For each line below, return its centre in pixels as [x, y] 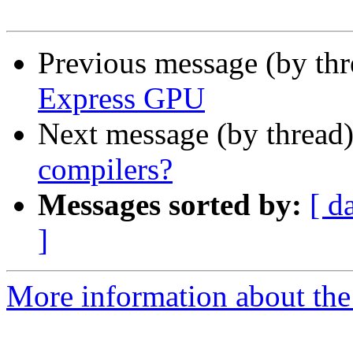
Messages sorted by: [170, 205]
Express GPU [121, 98]
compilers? [105, 169]
